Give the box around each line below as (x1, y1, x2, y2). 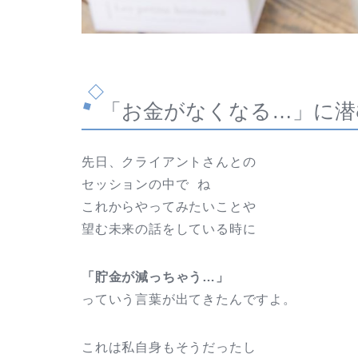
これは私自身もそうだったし (82, 340, 257, 354)
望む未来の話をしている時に (82, 221, 257, 236)
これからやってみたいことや (82, 199, 257, 213)
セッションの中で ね (82, 177, 212, 191)
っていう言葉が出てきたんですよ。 (82, 292, 296, 306)
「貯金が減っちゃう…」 (82, 269, 229, 284)
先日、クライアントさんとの (82, 154, 257, 169)
